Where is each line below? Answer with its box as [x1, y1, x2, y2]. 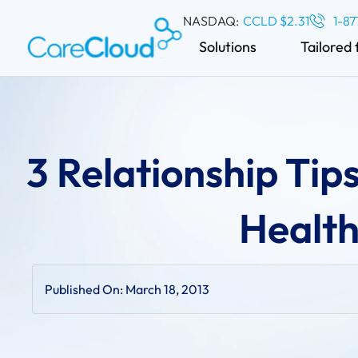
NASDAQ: [182, 13, 239, 29]
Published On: [45, 281, 125, 297]
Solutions [198, 38, 257, 56]
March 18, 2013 [125, 281, 209, 297]
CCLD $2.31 [242, 13, 309, 29]
